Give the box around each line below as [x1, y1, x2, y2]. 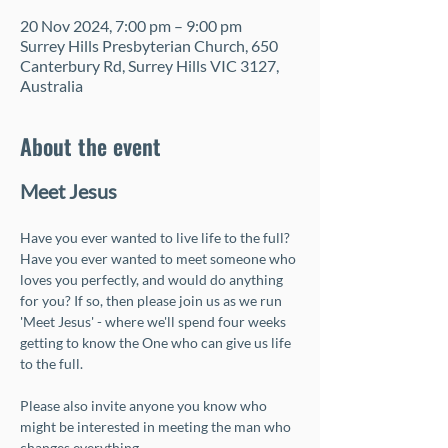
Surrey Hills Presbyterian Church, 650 [20, 36, 278, 55]
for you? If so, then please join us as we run [20, 292, 285, 309]
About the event [20, 130, 161, 162]
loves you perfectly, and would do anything [20, 271, 286, 288]
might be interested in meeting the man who [20, 418, 294, 435]
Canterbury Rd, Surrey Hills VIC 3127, [20, 56, 279, 75]
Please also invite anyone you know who [20, 397, 270, 414]
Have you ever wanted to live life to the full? [20, 229, 293, 246]
